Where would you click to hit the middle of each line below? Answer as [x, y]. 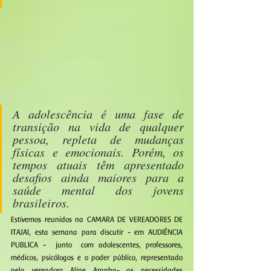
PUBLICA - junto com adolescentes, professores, [97, 245]
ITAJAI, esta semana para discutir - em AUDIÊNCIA [97, 232]
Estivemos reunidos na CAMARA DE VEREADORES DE [97, 219]
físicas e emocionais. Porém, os [98, 152]
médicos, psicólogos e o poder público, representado [97, 257]
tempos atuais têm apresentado [98, 164]
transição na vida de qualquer [98, 126]
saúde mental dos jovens [98, 190]
